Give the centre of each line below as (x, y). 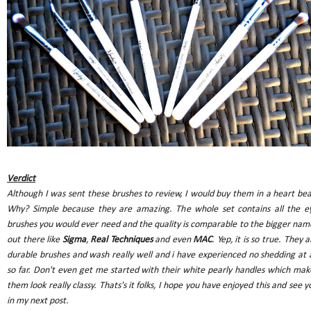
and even (173, 239)
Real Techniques (121, 239)
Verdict (21, 178)
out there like (35, 239)
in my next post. (38, 301)
